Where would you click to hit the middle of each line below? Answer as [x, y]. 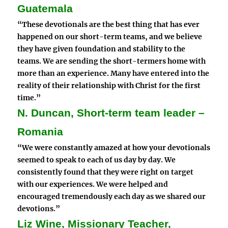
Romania [40, 132]
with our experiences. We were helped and [93, 184]
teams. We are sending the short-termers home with [112, 61]
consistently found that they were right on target [106, 172]
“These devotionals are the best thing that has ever [109, 25]
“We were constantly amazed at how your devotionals [114, 148]
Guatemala [45, 9]
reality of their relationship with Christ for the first [109, 86]
